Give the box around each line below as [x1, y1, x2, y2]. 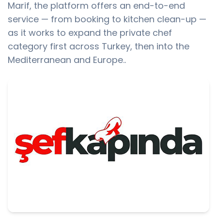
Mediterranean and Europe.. [8, 54, 126, 66]
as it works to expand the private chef [8, 27, 172, 39]
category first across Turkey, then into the [8, 40, 189, 52]
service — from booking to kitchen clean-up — [8, 13, 206, 25]
